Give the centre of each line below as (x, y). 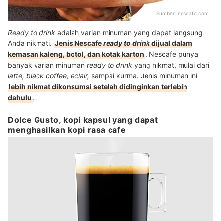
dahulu (20, 98)
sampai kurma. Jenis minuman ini (144, 76)
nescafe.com (193, 14)
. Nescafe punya (172, 54)
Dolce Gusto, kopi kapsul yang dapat (83, 120)
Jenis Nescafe (79, 43)
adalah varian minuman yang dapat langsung (130, 33)
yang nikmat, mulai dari (172, 65)
